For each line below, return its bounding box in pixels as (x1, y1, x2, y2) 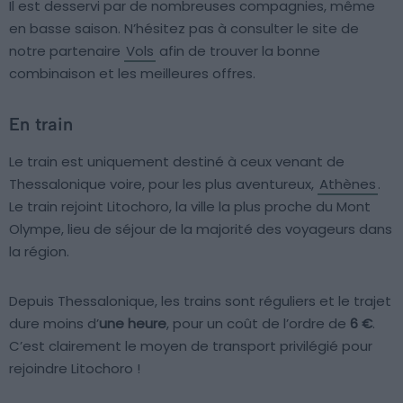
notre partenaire (9, 41, 124, 61)
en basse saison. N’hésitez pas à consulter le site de (9, 19, 359, 39)
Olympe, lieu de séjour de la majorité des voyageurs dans (9, 219, 392, 239)
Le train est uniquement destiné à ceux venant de (9, 152, 345, 172)
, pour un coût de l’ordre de (166, 314, 350, 334)
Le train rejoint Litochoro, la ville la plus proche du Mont (9, 197, 371, 217)
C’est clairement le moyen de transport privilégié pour (9, 336, 372, 356)
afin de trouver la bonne (156, 41, 320, 61)
